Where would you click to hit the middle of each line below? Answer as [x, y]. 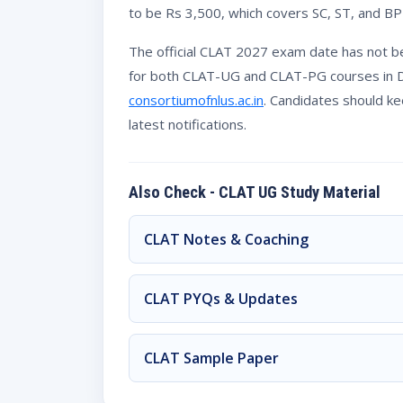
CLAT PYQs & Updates [221, 298]
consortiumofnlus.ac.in [196, 99]
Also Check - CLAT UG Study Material [255, 192]
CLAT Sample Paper [211, 358]
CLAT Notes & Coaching [226, 239]
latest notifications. [188, 124]
